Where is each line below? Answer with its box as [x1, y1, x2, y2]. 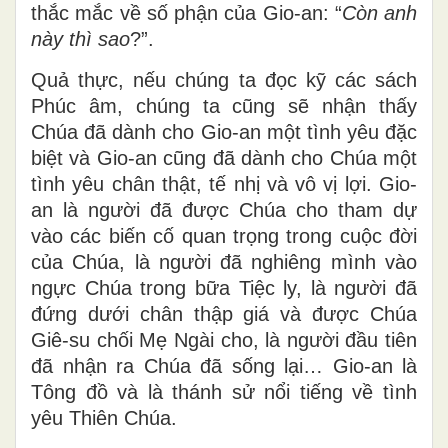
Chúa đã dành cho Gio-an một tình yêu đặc [31, 120, 417, 143]
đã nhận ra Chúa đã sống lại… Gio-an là [31, 354, 417, 377]
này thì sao [31, 27, 130, 50]
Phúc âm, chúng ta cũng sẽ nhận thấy [31, 94, 417, 117]
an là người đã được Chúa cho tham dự [31, 198, 417, 221]
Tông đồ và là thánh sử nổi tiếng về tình [31, 380, 417, 403]
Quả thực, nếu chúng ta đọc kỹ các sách [31, 68, 417, 91]
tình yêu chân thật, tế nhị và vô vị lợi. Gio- [31, 172, 417, 195]
